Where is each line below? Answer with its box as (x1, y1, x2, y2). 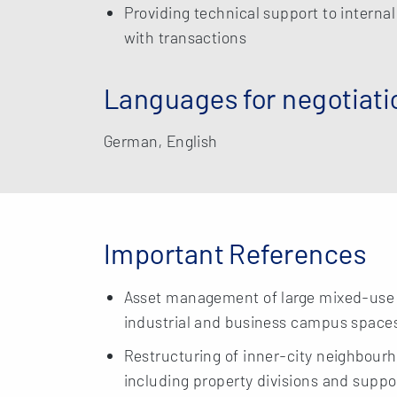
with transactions (123, 27, 247, 48)
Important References (104, 236, 366, 270)
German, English (104, 131, 218, 152)
